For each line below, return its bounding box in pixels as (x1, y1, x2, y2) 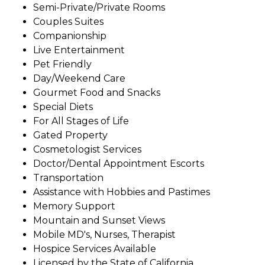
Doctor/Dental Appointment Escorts (33, 157, 204, 169)
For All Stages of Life (33, 115, 129, 127)
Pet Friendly (33, 58, 92, 70)
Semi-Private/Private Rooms (33, 1, 165, 13)
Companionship (33, 30, 106, 41)
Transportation (33, 172, 104, 183)
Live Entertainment (33, 44, 125, 56)
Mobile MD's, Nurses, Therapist (33, 228, 176, 240)
